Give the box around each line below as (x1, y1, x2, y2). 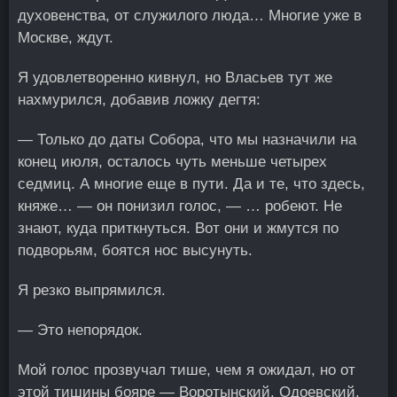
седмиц (18, 175, 71, 192)
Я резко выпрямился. (18, 282, 166, 299)
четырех (270, 153, 327, 170)
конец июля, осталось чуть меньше (18, 153, 270, 170)
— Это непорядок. (18, 322, 143, 339)
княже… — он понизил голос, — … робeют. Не (18, 198, 342, 214)
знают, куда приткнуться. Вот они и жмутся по (18, 220, 339, 237)
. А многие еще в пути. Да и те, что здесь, (71, 175, 365, 192)
